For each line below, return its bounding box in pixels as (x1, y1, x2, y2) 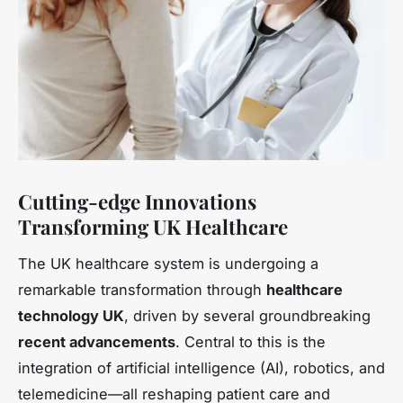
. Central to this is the (175, 332, 326, 351)
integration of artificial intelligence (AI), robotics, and (18, 358, 385, 377)
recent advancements (18, 332, 175, 351)
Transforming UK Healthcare (18, 212, 288, 240)
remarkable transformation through (18, 280, 266, 299)
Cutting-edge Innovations (18, 187, 256, 215)
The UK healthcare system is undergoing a (18, 254, 318, 273)
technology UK (18, 306, 124, 325)
